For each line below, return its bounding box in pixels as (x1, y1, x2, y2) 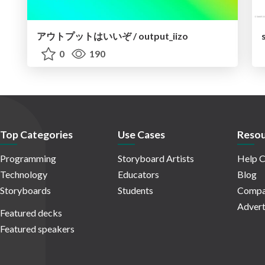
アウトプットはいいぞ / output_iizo (37, 30, 188, 42)
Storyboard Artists (118, 153, 194, 164)
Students (118, 185, 153, 196)
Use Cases (118, 128, 165, 141)
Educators (118, 169, 159, 180)
